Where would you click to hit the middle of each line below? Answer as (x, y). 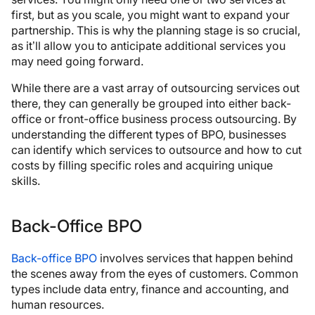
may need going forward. (77, 61)
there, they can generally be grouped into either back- (151, 103)
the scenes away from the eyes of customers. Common (155, 273)
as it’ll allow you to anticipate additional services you (148, 45)
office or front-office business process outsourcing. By (154, 118)
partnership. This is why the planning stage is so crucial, (156, 30)
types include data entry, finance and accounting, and (150, 289)
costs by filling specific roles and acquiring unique (142, 165)
